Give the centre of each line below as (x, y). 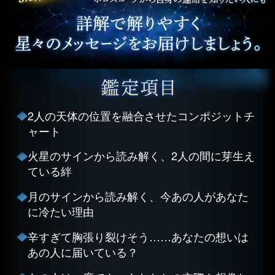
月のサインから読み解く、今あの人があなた (138, 196)
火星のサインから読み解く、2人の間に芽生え (141, 156)
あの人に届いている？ (83, 251)
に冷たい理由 (60, 211)
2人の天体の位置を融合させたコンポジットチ (141, 115)
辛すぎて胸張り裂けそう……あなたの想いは (138, 236)
